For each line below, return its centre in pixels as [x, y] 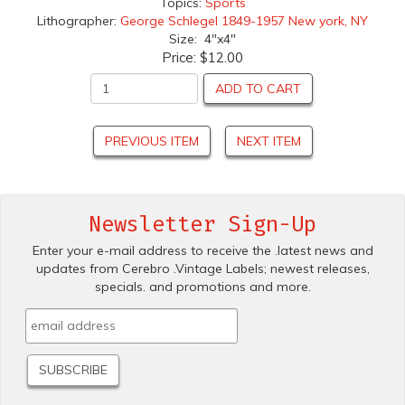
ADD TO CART [258, 88]
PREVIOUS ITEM [151, 141]
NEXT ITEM [268, 141]
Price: [181, 57]
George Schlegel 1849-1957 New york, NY [244, 20]
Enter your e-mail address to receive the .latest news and [202, 250]
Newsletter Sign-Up [202, 224]
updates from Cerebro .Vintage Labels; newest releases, [202, 268]
